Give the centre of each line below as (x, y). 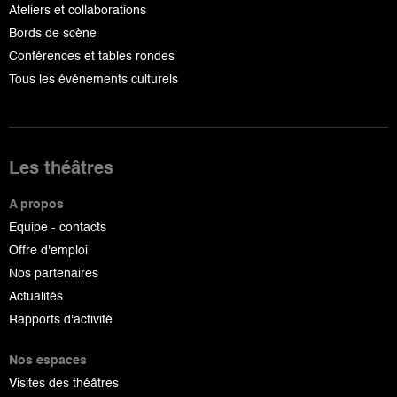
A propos (36, 204)
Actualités (36, 296)
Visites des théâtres (64, 383)
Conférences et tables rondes (92, 56)
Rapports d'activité (61, 319)
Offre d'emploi (48, 250)
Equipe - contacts (58, 227)
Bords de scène (53, 33)
